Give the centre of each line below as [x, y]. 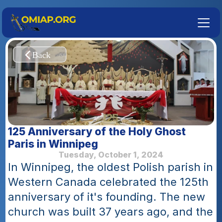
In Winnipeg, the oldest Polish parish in [111, 167]
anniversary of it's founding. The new [107, 197]
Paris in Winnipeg [53, 144]
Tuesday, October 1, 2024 [111, 155]
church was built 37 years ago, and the [111, 212]
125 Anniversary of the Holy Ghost [97, 132]
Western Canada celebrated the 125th [109, 182]
